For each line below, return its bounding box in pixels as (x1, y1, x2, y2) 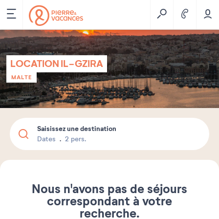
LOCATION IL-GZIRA (10, 58, 103, 70)
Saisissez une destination (37, 124, 116, 133)
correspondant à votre (47, 194, 172, 209)
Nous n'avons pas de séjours (32, 181, 187, 197)
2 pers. (65, 135, 86, 143)
